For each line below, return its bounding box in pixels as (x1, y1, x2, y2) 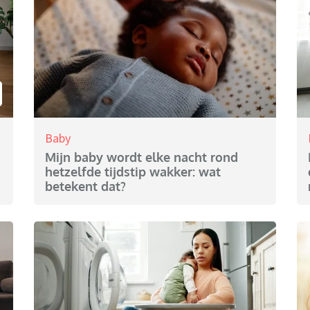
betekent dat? (45, 179, 126, 194)
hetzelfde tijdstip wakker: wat (45, 164, 221, 180)
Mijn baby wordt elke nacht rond (45, 149, 238, 165)
